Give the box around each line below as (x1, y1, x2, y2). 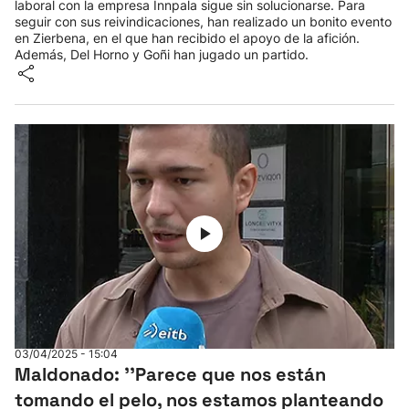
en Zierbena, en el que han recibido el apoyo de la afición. (15, 30, 360, 46)
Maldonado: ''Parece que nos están (15, 362, 326, 386)
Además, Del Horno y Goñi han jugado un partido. (15, 47, 309, 62)
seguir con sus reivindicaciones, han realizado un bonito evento (15, 14, 392, 29)
